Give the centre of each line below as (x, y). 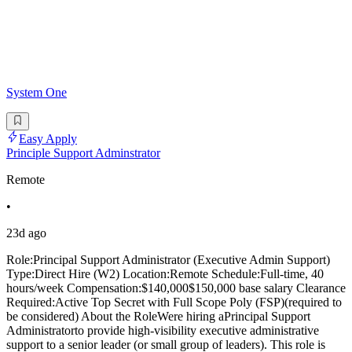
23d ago (26, 233)
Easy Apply (48, 138)
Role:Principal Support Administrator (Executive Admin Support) (168, 259)
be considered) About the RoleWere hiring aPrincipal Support (158, 316)
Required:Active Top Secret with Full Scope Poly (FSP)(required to (174, 302)
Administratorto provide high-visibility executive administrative (163, 330)
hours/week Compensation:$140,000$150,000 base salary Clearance (176, 288)
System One (37, 93)
